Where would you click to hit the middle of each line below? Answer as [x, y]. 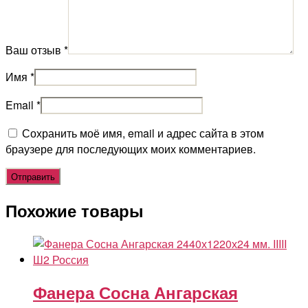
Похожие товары [75, 210]
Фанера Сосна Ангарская [135, 293]
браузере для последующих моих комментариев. [131, 148]
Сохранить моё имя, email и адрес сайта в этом [143, 133]
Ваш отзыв [35, 49]
